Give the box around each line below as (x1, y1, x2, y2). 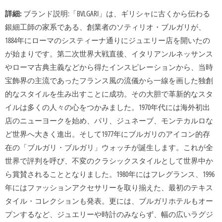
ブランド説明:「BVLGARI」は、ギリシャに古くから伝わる (22, 8, 210, 19)
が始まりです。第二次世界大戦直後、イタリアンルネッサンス (5, 49, 213, 59)
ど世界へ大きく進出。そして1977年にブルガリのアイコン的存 (5, 129, 210, 139)
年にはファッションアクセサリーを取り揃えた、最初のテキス (5, 182, 213, 193)
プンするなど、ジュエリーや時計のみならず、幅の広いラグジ (5, 209, 213, 220)
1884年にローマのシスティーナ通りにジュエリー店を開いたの (5, 35, 210, 46)
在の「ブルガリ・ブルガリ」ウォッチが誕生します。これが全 (5, 142, 213, 153)
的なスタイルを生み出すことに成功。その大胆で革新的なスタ (5, 89, 213, 99)
